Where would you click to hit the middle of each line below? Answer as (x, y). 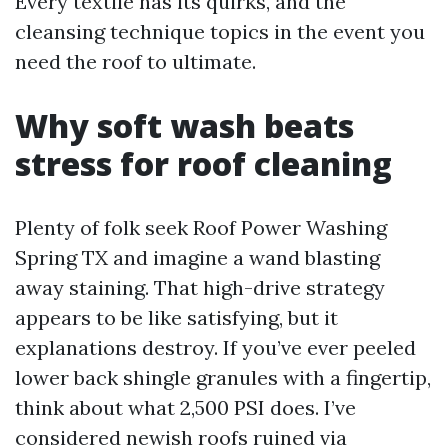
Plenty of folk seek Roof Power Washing (201, 227)
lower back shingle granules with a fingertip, (223, 377)
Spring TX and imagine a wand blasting (197, 257)
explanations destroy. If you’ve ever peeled (215, 347)
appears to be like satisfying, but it (176, 317)
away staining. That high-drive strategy (200, 287)
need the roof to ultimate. (135, 61)
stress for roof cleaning (203, 163)
